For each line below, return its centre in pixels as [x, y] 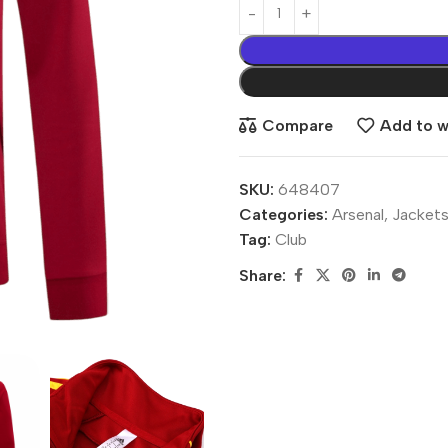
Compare [297, 126]
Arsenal [358, 214]
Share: [262, 276]
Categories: [283, 214]
